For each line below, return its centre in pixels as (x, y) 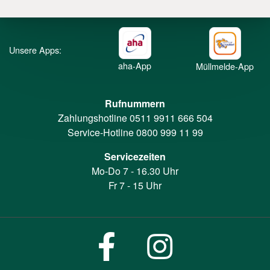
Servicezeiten (135, 156)
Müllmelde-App (225, 66)
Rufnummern (135, 103)
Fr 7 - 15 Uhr (135, 185)
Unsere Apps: (35, 49)
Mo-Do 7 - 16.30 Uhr (135, 171)
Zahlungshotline (93, 118)
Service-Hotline (102, 132)
